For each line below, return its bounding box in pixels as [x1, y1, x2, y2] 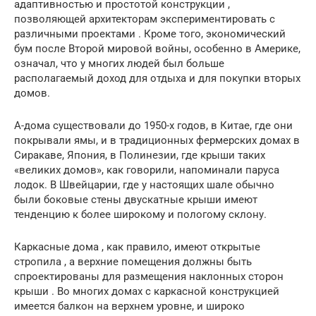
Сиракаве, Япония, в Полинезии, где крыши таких [14, 148, 265, 162]
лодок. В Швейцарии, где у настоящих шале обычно [14, 178, 274, 191]
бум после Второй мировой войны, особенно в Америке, [14, 42, 300, 55]
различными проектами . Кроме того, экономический [14, 27, 286, 40]
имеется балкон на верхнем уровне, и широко [14, 299, 245, 312]
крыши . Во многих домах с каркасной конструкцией [14, 284, 279, 298]
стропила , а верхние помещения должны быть [14, 255, 252, 268]
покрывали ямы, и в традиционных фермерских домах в [14, 133, 300, 147]
